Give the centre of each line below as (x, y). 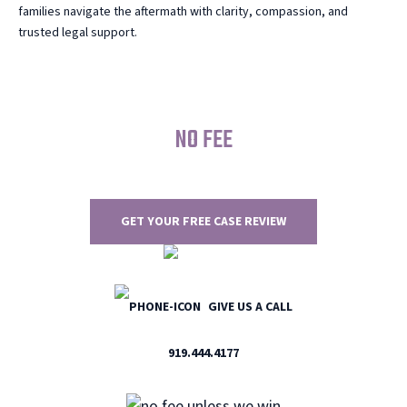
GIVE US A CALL (249, 307)
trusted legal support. (78, 33)
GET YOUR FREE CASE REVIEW (203, 222)
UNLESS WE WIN (203, 170)
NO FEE (203, 140)
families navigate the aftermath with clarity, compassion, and (183, 12)
